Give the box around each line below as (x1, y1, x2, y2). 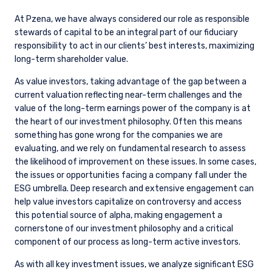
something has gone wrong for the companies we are (15, 130, 223, 141)
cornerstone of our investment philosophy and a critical (15, 223, 233, 234)
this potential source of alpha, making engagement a (15, 210, 222, 221)
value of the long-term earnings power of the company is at (15, 103, 251, 114)
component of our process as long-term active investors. (15, 237, 240, 248)
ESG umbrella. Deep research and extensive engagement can (15, 183, 254, 194)
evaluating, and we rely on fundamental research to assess (15, 143, 246, 154)
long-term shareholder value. (15, 54, 128, 65)
